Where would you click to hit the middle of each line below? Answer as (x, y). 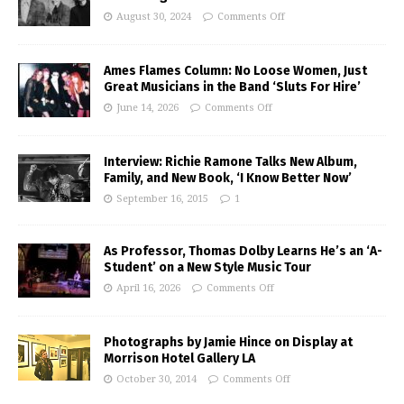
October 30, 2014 (156, 379)
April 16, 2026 (148, 288)
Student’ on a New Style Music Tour (207, 267)
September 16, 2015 (162, 199)
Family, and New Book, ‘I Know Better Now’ (228, 178)
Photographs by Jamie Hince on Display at (228, 342)
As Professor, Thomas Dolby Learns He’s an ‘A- (243, 251)
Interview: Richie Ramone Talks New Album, (230, 162)
